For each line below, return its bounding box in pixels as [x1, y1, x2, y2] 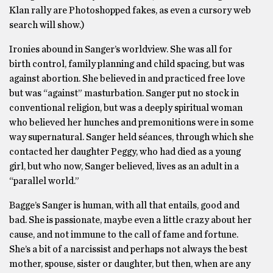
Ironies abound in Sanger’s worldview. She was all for [9, 44, 232, 54]
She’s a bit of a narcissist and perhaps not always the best [9, 244, 247, 254]
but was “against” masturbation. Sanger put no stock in [9, 88, 239, 98]
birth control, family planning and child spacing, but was [9, 59, 244, 69]
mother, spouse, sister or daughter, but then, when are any [9, 259, 250, 269]
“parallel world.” [9, 176, 79, 186]
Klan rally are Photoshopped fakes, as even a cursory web [9, 5, 251, 15]
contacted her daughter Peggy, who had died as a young [9, 147, 241, 157]
